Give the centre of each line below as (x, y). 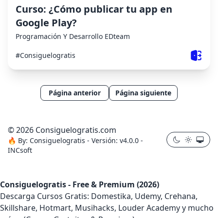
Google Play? (46, 23)
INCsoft (20, 150)
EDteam (117, 36)
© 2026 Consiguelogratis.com (62, 130)
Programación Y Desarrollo (59, 36)
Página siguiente (143, 93)
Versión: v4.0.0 (116, 141)
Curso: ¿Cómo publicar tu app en (94, 9)
